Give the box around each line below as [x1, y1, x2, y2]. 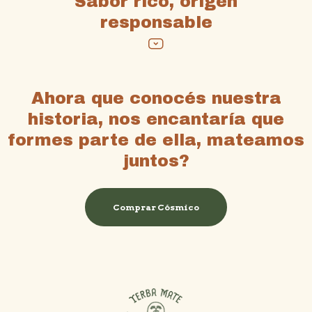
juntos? [123, 152, 189, 171]
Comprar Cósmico [113, 202, 199, 213]
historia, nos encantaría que [28, 110, 284, 129]
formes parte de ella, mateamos [8, 131, 304, 150]
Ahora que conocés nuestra [31, 89, 281, 108]
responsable [100, 13, 212, 32]
